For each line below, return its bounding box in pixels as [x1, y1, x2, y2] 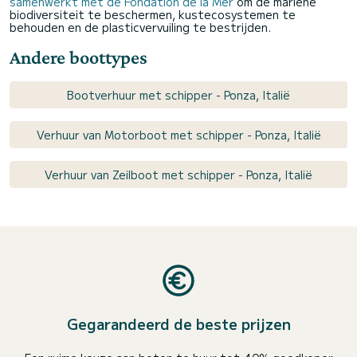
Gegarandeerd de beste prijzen [66, 313, 291, 334]
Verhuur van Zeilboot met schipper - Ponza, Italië [45, 167, 312, 182]
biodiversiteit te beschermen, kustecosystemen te [10, 6, 296, 22]
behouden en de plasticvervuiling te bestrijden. [10, 19, 271, 35]
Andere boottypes [10, 46, 147, 68]
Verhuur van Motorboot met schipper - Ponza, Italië [36, 127, 321, 143]
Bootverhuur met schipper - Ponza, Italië [67, 87, 290, 103]
